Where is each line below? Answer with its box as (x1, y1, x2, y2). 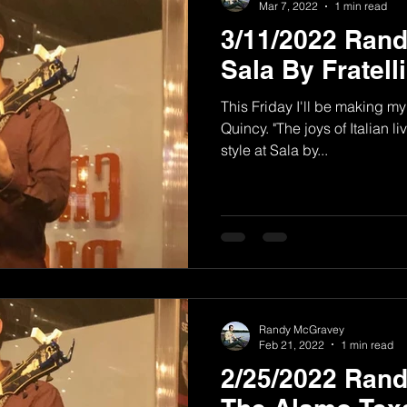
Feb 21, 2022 (259, 337, 324, 352)
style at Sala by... (221, 141, 328, 159)
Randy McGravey (259, 322, 344, 336)
